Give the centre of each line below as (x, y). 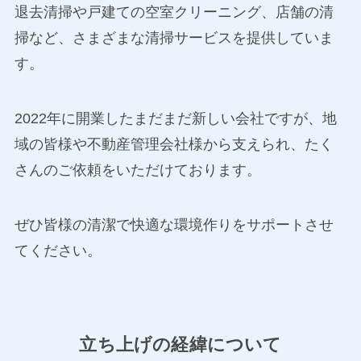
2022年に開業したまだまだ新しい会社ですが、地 (175, 119)
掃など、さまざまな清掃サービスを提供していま (174, 38)
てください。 (58, 251)
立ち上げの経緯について (180, 345)
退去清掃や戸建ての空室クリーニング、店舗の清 (174, 12)
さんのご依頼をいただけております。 (137, 170)
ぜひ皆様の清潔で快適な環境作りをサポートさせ (174, 225)
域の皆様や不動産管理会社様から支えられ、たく (174, 145)
